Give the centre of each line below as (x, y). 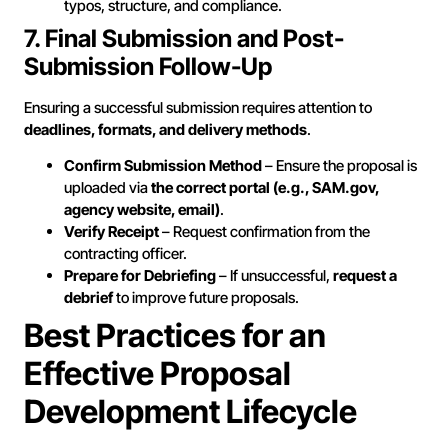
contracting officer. (125, 254)
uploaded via (107, 188)
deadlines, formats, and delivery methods (165, 129)
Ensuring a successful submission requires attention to (198, 107)
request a (365, 276)
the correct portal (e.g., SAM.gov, (265, 188)
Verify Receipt (111, 232)
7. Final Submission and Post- (184, 38)
